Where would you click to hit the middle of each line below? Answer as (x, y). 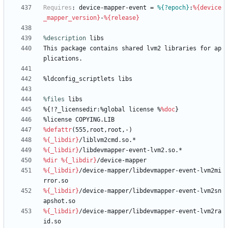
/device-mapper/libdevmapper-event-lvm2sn (150, 191)
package (74, 49)
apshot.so (59, 201)
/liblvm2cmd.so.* (107, 140)
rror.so (56, 181)
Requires (58, 8)
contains (104, 49)
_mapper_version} (72, 18)
